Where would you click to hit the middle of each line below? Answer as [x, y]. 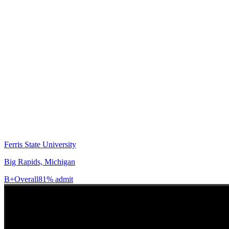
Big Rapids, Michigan [40, 162]
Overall [26, 179]
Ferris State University [40, 145]
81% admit [56, 179]
